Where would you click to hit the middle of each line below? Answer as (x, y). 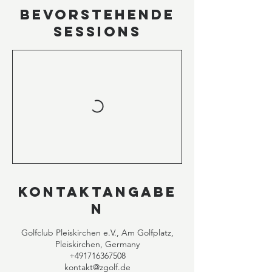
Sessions (97, 31)
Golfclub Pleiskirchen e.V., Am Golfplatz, (97, 232)
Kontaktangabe (97, 192)
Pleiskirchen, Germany (97, 244)
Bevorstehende (97, 14)
